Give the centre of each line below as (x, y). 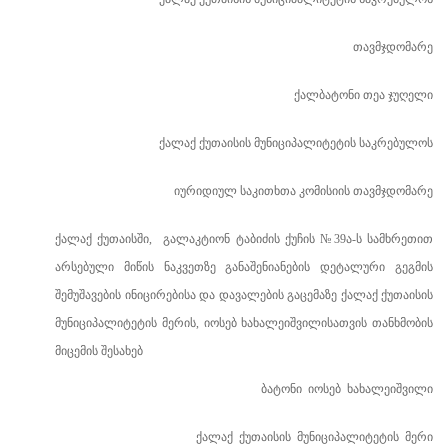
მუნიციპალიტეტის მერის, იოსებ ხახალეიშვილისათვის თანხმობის (244, 323)
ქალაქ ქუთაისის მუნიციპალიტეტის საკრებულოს (296, 143)
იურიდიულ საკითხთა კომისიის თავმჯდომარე (303, 191)
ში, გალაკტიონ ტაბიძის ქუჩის (229, 239)
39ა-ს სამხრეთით (383, 239)
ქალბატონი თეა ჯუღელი (363, 95)
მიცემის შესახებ (99, 351)
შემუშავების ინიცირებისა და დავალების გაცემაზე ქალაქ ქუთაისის (244, 295)
